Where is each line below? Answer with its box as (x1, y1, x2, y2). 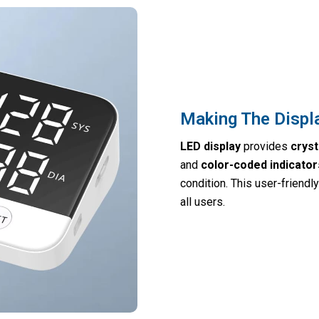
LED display (179, 139, 241, 153)
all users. (179, 194, 225, 209)
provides (240, 139, 291, 153)
